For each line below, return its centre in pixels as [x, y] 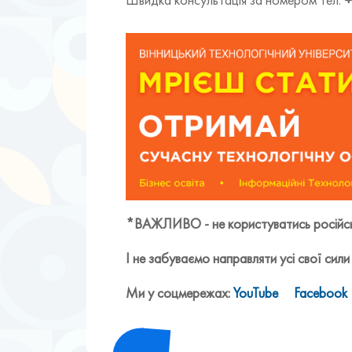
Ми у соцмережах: [180, 293]
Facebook [321, 293]
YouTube [256, 293]
